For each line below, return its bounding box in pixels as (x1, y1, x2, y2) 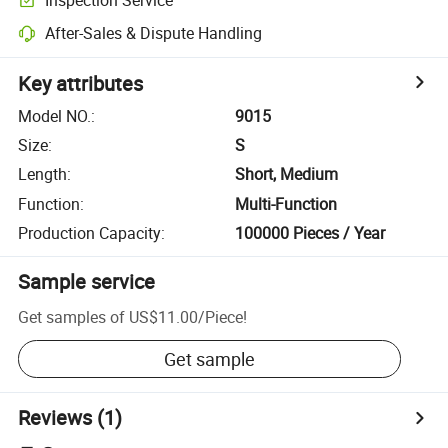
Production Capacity (18, 222, 162, 245)
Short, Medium (235, 163, 339, 186)
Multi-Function (235, 192, 338, 215)
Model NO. (18, 104, 92, 127)
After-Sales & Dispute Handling (45, 22, 263, 45)
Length (18, 163, 68, 186)
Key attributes (18, 69, 144, 97)
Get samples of (18, 305, 126, 328)
